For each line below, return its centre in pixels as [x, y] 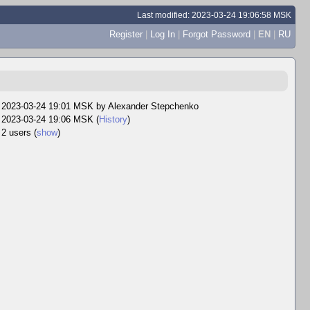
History [113, 119]
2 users [18, 133]
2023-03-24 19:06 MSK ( [50, 119]
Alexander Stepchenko [153, 106]
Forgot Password [216, 34]
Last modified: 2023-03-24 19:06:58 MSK [215, 15]
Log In [162, 34]
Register [126, 34]
